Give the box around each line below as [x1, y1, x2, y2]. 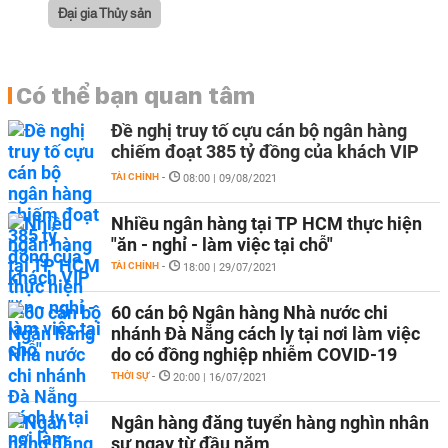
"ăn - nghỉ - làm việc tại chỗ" [111, 234, 333, 255]
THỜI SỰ [111, 370, 149, 381]
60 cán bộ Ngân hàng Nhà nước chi [111, 302, 388, 323]
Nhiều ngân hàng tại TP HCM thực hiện [111, 213, 422, 234]
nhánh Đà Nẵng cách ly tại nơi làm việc [111, 323, 420, 344]
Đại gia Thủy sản [58, 3, 151, 21]
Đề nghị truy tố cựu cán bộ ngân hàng [111, 120, 407, 141]
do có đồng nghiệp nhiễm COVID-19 [111, 344, 397, 365]
